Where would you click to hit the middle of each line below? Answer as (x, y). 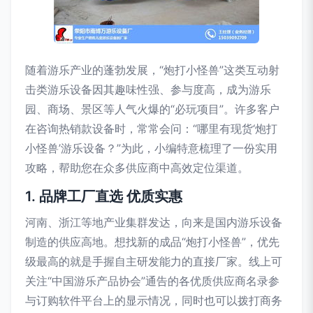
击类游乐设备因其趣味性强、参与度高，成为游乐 (148, 89)
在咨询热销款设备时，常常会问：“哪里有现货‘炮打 (151, 129)
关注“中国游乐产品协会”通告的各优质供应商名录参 (152, 281)
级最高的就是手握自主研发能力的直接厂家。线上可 (154, 261)
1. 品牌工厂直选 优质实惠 (104, 196)
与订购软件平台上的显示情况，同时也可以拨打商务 (154, 300)
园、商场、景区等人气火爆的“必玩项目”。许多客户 (152, 109)
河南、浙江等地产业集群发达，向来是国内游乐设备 (154, 222)
